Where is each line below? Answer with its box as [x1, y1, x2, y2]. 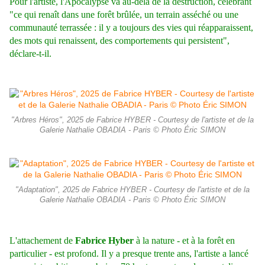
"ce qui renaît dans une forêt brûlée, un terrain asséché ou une [9, 9, 238, 20]
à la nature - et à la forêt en [136, 235, 235, 246]
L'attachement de [9, 235, 75, 246]
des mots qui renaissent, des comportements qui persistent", [9, 35, 230, 46]
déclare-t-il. [9, 49, 51, 59]
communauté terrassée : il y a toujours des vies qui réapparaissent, [9, 22, 253, 33]
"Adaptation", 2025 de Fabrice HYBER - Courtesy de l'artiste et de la [15, 186, 250, 195]
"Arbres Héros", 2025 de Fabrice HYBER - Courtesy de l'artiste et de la [11, 116, 254, 125]
